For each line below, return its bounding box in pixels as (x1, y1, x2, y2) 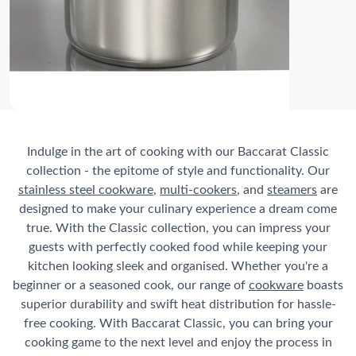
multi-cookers (160, 180, 237, 197)
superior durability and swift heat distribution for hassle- (20, 294, 336, 311)
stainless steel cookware (18, 180, 153, 197)
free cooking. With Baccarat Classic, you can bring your (23, 313, 333, 331)
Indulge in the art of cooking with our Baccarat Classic (27, 141, 329, 159)
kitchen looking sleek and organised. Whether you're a (28, 256, 328, 273)
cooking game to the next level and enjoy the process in (24, 332, 332, 350)
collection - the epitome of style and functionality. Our (26, 161, 330, 178)
